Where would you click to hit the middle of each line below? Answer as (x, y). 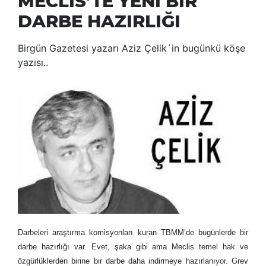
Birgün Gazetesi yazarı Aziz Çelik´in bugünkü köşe (132, 48)
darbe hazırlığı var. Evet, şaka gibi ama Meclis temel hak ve (133, 246)
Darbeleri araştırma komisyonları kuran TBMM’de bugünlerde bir (133, 232)
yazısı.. (33, 63)
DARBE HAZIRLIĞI (99, 21)
